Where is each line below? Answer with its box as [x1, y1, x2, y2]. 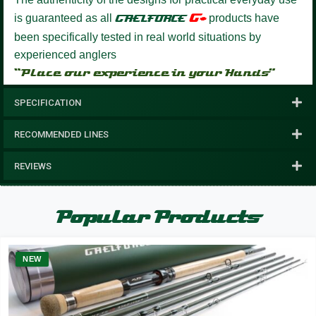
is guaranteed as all [14, 11, 115, 24]
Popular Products [56, 206, 260, 226]
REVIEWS [14, 160, 51, 171]
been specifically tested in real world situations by [14, 30, 261, 43]
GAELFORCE [115, 11, 186, 24]
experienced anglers [14, 48, 116, 61]
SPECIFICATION [14, 97, 81, 108]
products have [206, 11, 279, 24]
